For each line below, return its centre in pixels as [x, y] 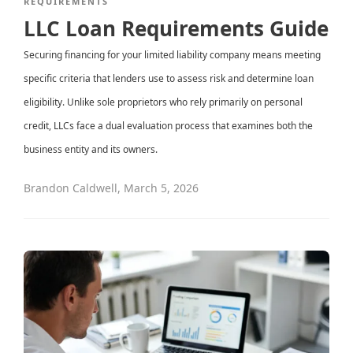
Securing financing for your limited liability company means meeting [172, 55]
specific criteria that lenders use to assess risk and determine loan [169, 79]
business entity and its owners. [91, 150]
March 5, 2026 [161, 188]
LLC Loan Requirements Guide [176, 29]
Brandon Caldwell [71, 188]
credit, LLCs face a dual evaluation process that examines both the [168, 126]
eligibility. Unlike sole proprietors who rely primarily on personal [163, 102]
